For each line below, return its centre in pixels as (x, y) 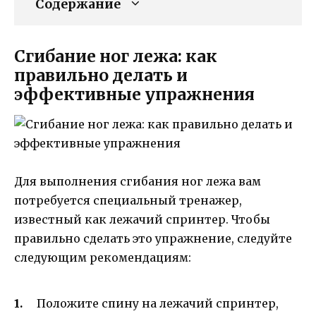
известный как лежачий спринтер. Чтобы (142, 219)
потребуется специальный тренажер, (128, 200)
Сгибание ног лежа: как (116, 56)
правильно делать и (101, 75)
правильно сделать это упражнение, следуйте (153, 238)
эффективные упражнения (134, 94)
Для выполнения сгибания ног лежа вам (138, 181)
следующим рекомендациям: (103, 257)
